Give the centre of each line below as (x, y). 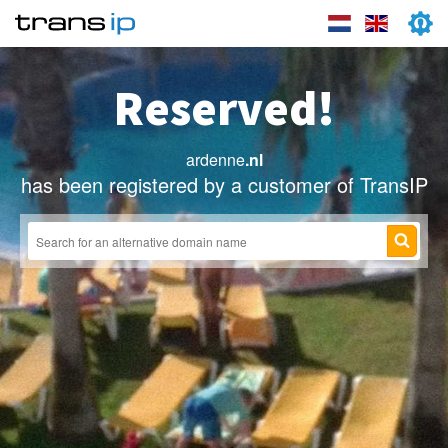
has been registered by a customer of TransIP (224, 184)
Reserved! (224, 108)
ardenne (215, 159)
